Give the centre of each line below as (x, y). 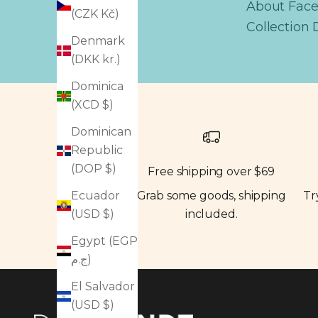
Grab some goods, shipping (211, 196)
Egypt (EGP (104, 241)
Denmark (98, 41)
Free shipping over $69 (211, 172)
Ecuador (95, 196)
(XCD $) (92, 105)
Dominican (101, 132)
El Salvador (103, 287)
